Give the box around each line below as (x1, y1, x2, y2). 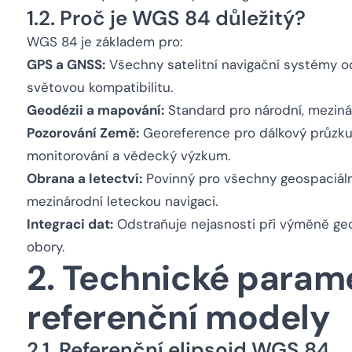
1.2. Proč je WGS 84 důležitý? (27, 5, 306, 31)
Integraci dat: (27, 215, 113, 233)
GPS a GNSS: (27, 56, 105, 73)
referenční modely (27, 295, 331, 340)
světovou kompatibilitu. (27, 79, 173, 96)
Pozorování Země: (27, 124, 139, 141)
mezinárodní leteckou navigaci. (27, 192, 218, 210)
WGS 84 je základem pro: (27, 33, 182, 50)
